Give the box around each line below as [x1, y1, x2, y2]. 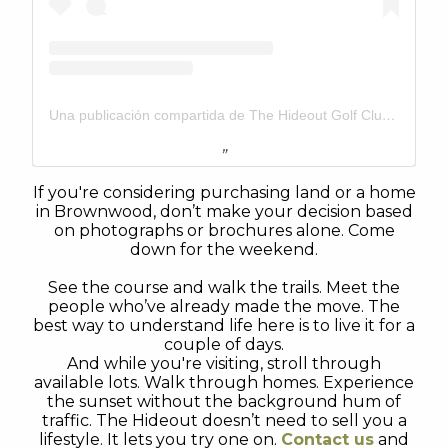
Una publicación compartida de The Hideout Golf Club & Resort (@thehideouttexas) [382, 107, 396, 123]
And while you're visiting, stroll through [67, 354, 381, 373]
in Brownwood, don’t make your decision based [35, 202, 413, 221]
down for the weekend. [130, 240, 318, 259]
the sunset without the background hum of [47, 392, 401, 411]
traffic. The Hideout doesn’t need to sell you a [41, 411, 407, 430]
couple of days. [164, 335, 284, 354]
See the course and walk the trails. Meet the [48, 278, 400, 297]
